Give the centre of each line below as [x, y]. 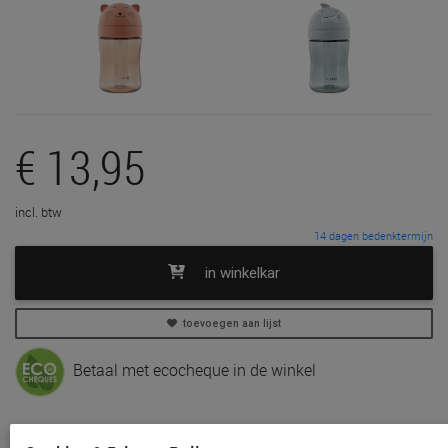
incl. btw [38, 212]
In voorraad [95, 432]
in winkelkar [240, 272]
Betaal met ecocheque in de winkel [190, 369]
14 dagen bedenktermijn [373, 235]
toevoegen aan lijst [229, 323]
